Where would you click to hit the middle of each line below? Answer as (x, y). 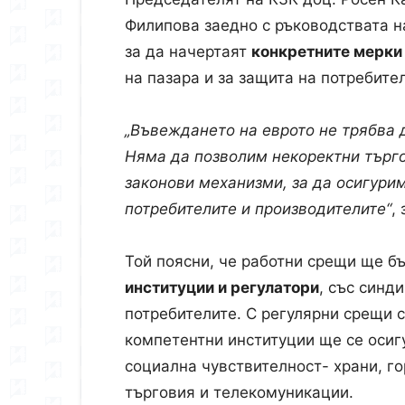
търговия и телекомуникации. (241, 392)
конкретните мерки (327, 52)
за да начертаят (188, 52)
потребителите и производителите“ (258, 209)
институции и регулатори (222, 287)
